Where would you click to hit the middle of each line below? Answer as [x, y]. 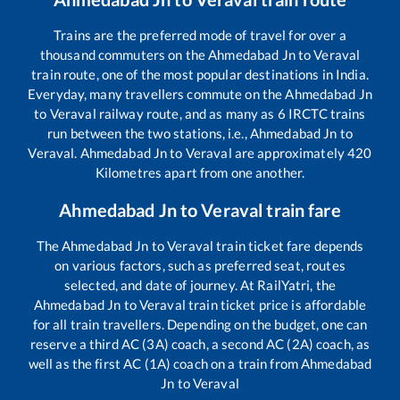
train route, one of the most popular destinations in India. [200, 74]
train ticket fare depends [289, 245]
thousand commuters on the [124, 54]
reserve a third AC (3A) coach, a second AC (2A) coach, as [200, 343]
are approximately [290, 152]
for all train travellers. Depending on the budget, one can [200, 324]
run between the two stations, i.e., [149, 133]
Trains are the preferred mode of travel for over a [200, 34]
